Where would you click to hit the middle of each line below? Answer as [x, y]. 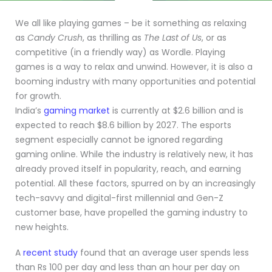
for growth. [38, 96]
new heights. [42, 227]
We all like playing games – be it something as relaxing [131, 23]
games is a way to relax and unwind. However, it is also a [134, 67]
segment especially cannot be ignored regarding [119, 140]
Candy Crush [55, 38]
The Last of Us [173, 38]
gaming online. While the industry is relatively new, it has [134, 154]
